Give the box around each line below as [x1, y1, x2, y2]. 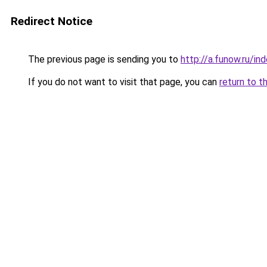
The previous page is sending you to [26, 54, 181, 65]
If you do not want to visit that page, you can [26, 76, 219, 88]
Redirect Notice [11, 14, 92, 28]
